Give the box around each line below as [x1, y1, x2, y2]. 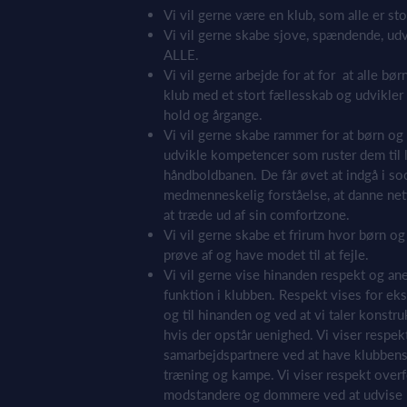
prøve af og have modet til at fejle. [164, 246, 372, 263]
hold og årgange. [164, 106, 266, 123]
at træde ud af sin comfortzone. [164, 206, 350, 223]
